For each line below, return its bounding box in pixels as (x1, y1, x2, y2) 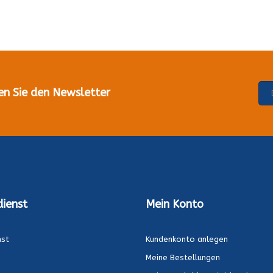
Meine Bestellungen (146, 252, 220, 262)
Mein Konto (146, 197, 204, 211)
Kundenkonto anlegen (146, 234, 228, 244)
